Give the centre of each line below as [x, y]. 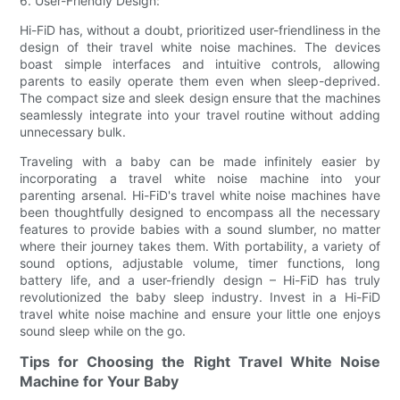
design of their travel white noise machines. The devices [200, 46]
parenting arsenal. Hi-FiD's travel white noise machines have [200, 195]
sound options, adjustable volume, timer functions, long [200, 262]
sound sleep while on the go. [103, 330]
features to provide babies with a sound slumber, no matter [200, 229]
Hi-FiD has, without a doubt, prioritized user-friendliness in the [200, 29]
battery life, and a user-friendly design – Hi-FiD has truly [200, 279]
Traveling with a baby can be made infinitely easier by [200, 161]
